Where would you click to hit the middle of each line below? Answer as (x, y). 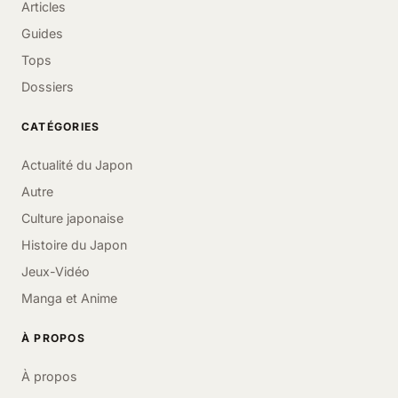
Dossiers (48, 87)
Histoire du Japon (74, 245)
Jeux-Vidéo (56, 271)
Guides (42, 33)
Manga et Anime (69, 298)
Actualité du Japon (77, 165)
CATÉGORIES (61, 127)
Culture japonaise (72, 218)
